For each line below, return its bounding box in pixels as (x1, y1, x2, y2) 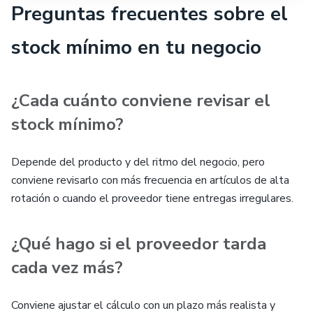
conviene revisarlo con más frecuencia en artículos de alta (11, 173, 289, 188)
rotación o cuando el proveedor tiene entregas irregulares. (11, 191, 293, 206)
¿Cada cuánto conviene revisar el (11, 89, 270, 112)
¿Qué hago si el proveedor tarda (11, 233, 266, 255)
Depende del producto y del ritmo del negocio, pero (11, 154, 265, 170)
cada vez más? (11, 256, 123, 279)
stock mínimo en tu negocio (11, 34, 261, 61)
